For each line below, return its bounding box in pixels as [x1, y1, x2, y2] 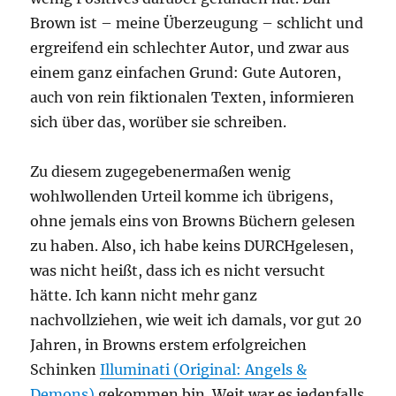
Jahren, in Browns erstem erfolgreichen [30, 336, 308, 354]
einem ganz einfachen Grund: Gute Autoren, [30, 64, 342, 82]
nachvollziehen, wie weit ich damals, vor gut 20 [30, 311, 362, 330]
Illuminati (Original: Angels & [100, 361, 308, 379]
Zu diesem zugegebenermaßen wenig [30, 163, 292, 181]
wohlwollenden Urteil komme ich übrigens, [30, 187, 334, 206]
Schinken [30, 361, 101, 379]
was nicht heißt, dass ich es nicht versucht [30, 262, 326, 280]
